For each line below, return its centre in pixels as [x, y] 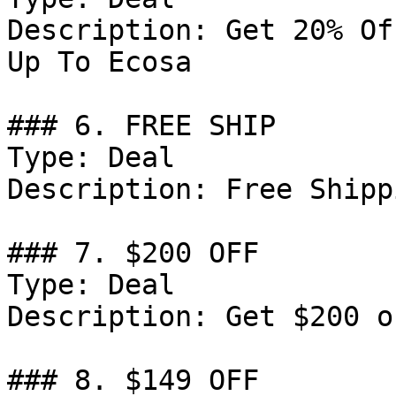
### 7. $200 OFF [133, 253]
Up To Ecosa [99, 62]
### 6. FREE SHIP [141, 126]
